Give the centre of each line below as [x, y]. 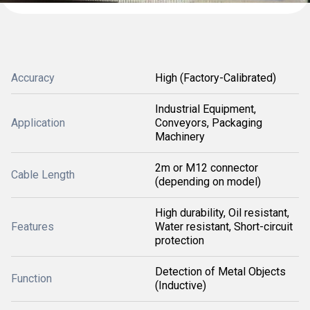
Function [31, 279]
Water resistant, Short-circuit [224, 227]
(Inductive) [181, 285]
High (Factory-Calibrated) [216, 78]
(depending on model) [208, 182]
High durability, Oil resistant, [222, 213]
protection [180, 240]
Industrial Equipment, [206, 109]
